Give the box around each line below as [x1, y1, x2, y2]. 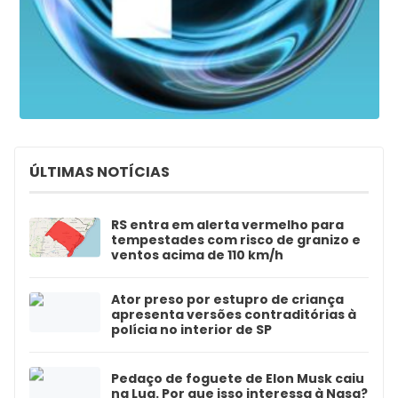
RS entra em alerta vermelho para [111, 215, 344, 234]
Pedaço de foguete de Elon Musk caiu [111, 370, 364, 388]
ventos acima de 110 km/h [111, 245, 283, 264]
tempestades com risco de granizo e [111, 230, 361, 249]
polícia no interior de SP [111, 320, 272, 338]
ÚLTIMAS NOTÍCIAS [29, 161, 170, 182]
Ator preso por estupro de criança [111, 290, 344, 308]
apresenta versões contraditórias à [111, 305, 356, 323]
